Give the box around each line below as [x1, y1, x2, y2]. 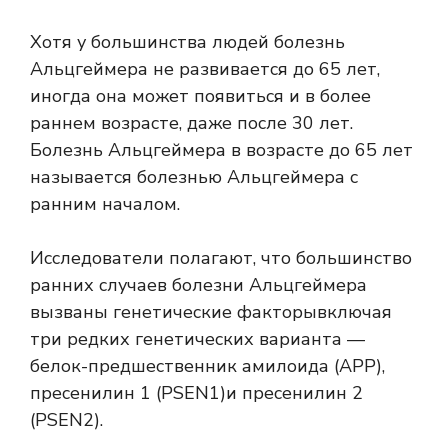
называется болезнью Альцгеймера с [30, 165, 358, 190]
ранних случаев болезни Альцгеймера [30, 273, 367, 298]
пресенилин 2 [242, 381, 363, 406]
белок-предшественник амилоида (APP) [30, 354, 382, 379]
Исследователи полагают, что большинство [30, 246, 412, 271]
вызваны [30, 300, 113, 325]
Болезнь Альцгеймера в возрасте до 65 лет [30, 138, 413, 163]
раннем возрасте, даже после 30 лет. [30, 111, 353, 136]
